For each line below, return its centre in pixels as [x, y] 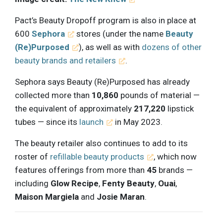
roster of [32, 157]
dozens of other [172, 47]
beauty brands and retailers [65, 61]
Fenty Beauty [128, 184]
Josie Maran [121, 197]
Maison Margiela [47, 197]
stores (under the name [120, 34]
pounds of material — [159, 95]
